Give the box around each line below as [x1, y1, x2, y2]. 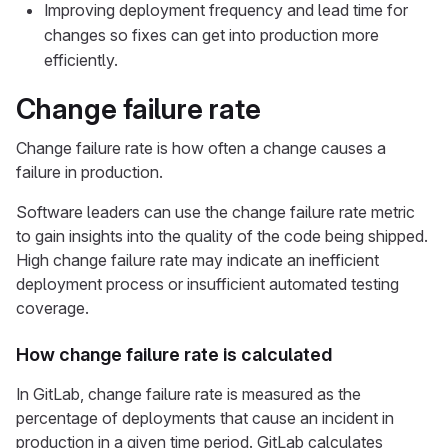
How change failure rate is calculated [16, 344, 332, 365]
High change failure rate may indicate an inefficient [16, 250, 379, 270]
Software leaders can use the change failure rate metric [16, 202, 415, 222]
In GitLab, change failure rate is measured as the [16, 384, 361, 404]
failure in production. [16, 162, 163, 182]
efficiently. [44, 50, 118, 70]
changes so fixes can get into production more [44, 25, 379, 45]
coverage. [16, 298, 89, 318]
